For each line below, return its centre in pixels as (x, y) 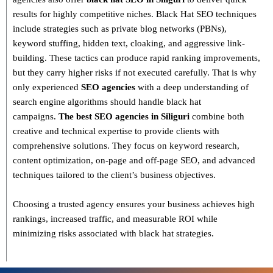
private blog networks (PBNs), (169, 29)
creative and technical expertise (73, 131)
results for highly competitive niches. (84, 14)
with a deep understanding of (192, 87)
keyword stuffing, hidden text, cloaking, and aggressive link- (129, 44)
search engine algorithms (60, 102)
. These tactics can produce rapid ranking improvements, (152, 58)
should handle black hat (154, 102)
